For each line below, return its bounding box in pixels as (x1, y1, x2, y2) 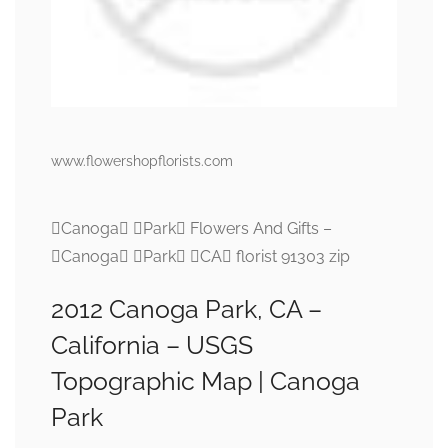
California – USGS (51, 330, 253, 361)
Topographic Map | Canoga (51, 366, 360, 397)
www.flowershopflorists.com (51, 153, 233, 170)
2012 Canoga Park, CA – (51, 294, 322, 325)
